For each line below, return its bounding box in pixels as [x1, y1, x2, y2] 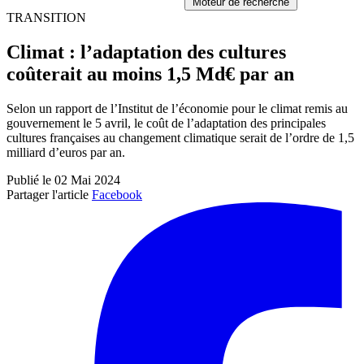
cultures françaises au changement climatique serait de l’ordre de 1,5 [6, 130, 354, 145]
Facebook [92, 187, 142, 201]
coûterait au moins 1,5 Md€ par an [6, 63, 294, 84]
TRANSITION [6, 11, 86, 24]
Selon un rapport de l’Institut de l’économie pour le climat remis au [6, 101, 348, 115]
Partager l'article [6, 187, 89, 201]
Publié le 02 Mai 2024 [6, 172, 120, 187]
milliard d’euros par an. [6, 145, 125, 159]
